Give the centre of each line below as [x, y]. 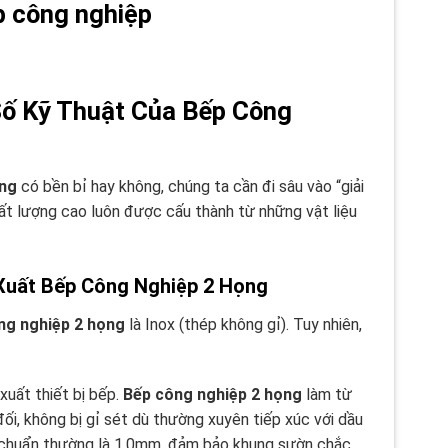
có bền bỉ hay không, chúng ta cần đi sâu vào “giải [190, 186]
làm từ [326, 395]
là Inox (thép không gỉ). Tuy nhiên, [243, 324]
